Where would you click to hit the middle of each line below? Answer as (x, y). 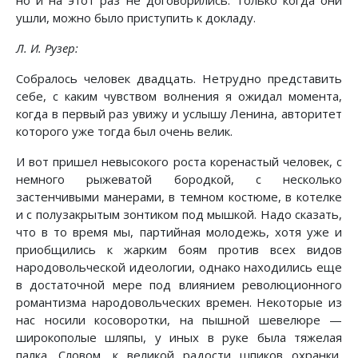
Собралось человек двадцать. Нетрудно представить (179, 79)
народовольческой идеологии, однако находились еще (179, 267)
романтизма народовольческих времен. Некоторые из (179, 302)
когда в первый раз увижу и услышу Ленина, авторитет (179, 114)
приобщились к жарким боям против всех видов (179, 250)
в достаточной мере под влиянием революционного (179, 285)
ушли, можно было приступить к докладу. (136, 18)
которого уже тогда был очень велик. (124, 131)
